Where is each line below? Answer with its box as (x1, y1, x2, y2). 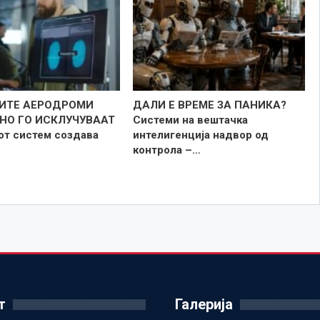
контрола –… (132, 143, 201, 156)
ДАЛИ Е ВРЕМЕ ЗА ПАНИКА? (132, 98, 286, 111)
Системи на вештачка (132, 113, 248, 126)
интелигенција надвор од (132, 128, 269, 141)
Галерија (174, 295, 233, 313)
